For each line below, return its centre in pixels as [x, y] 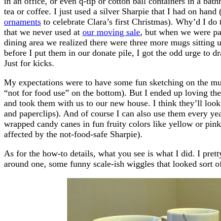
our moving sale [111, 32]
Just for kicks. [29, 63]
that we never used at [43, 32]
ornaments [22, 21]
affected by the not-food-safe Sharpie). [73, 134]
